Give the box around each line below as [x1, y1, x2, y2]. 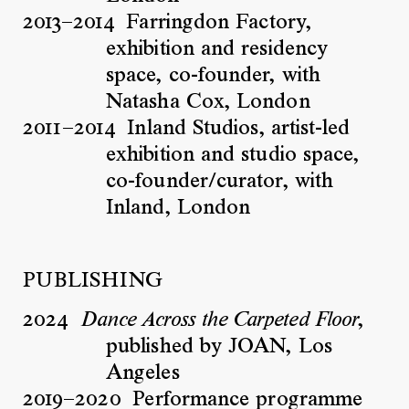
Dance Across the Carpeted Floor [79, 311, 359, 330]
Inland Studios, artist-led [127, 118, 351, 139]
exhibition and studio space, [106, 144, 360, 165]
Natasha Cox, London [106, 91, 310, 112]
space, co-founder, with [106, 65, 320, 86]
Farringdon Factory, [126, 12, 311, 33]
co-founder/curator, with [106, 171, 334, 192]
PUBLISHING [22, 270, 163, 291]
